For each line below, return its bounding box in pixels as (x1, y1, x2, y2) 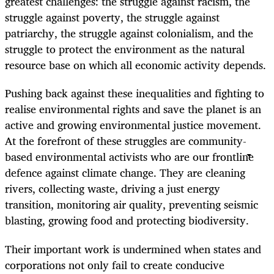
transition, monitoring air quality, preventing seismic (5, 195, 258, 214)
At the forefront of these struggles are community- (5, 131, 246, 150)
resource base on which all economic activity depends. (5, 56, 266, 75)
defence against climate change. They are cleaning (5, 163, 245, 182)
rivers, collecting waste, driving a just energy (5, 179, 220, 198)
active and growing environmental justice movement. (5, 116, 261, 135)
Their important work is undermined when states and (5, 239, 261, 258)
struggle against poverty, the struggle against (5, 8, 220, 27)
